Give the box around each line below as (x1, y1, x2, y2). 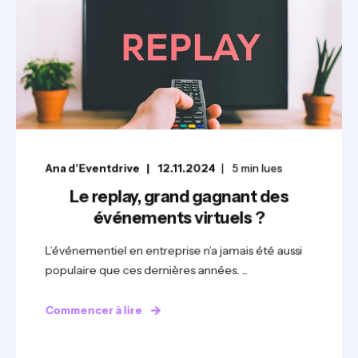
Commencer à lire (45, 303, 143, 317)
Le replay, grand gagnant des (70, 186, 288, 207)
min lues (241, 161, 283, 175)
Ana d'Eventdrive (45, 161, 140, 175)
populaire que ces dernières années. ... (45, 262, 248, 278)
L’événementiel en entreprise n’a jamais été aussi (45, 243, 303, 258)
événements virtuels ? (93, 208, 265, 228)
